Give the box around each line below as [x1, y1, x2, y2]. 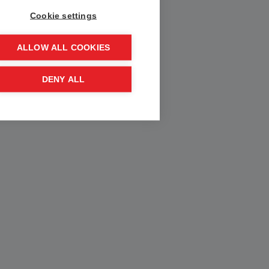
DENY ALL [41, 74, 85, 84]
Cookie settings [30, 11, 97, 20]
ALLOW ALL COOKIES [16, 43, 110, 52]
